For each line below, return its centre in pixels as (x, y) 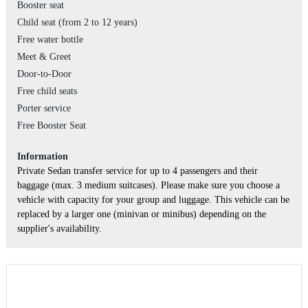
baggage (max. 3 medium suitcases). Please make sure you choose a (148, 185)
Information (43, 156)
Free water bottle (50, 39)
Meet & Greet (44, 56)
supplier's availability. (59, 228)
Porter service (44, 108)
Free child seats (47, 91)
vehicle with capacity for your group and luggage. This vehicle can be (153, 199)
